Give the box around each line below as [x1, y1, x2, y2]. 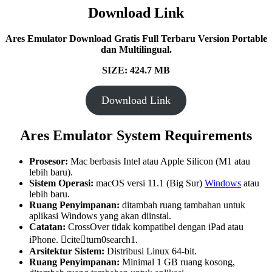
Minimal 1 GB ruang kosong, [120, 256, 235, 267]
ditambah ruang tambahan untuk [120, 199, 245, 210]
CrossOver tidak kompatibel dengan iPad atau [66, 221, 243, 232]
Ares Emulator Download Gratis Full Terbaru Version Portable [5, 33, 267, 44]
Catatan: [29, 221, 66, 232]
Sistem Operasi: [29, 177, 93, 188]
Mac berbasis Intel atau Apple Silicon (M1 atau [68, 155, 250, 166]
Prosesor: [29, 155, 68, 166]
